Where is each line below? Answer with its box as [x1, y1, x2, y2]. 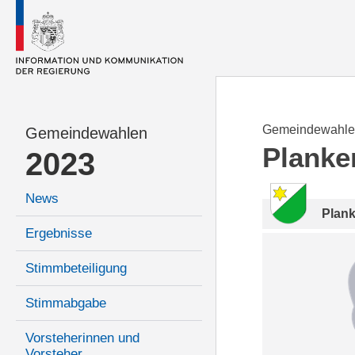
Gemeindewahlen [25, 124, 147, 143]
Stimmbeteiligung [25, 261, 127, 277]
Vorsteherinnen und [25, 330, 139, 346]
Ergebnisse [25, 226, 92, 242]
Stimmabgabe [25, 296, 106, 311]
